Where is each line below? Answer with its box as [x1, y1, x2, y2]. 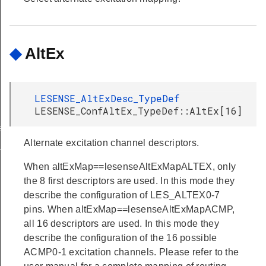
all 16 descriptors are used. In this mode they [24, 218, 219, 229]
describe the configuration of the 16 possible [24, 233, 217, 243]
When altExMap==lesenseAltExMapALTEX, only [24, 161, 236, 172]
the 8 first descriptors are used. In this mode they [24, 176, 235, 186]
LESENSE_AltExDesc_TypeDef [34, 92, 179, 105]
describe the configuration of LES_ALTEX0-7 [24, 190, 220, 201]
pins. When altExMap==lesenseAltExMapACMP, [24, 204, 235, 215]
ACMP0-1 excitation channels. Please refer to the [24, 247, 239, 258]
